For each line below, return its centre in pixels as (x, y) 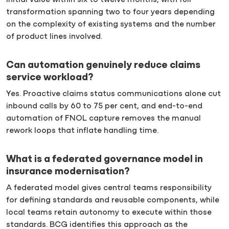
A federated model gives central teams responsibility (109, 188)
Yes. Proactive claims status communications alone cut (113, 94)
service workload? (50, 78)
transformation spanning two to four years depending (110, 13)
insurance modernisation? (68, 172)
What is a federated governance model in (105, 160)
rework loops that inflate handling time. (82, 131)
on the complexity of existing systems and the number (111, 25)
